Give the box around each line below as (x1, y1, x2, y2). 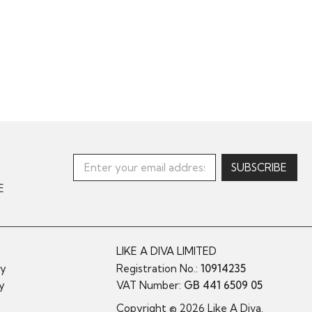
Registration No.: (116, 261, 201, 275)
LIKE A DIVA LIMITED (116, 244, 217, 258)
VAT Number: (116, 278, 185, 292)
